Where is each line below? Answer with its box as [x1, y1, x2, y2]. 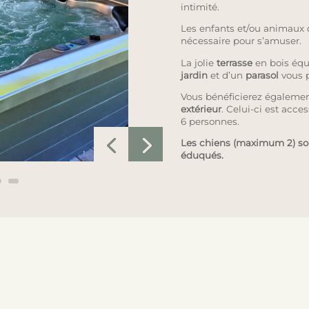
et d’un [207, 69, 246, 81]
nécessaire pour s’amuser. [180, 35, 301, 47]
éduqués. [180, 150, 223, 161]
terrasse [216, 57, 252, 68]
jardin [180, 69, 208, 81]
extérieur [180, 103, 221, 114]
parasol [245, 69, 279, 81]
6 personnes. [180, 115, 239, 127]
